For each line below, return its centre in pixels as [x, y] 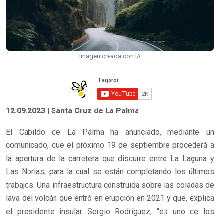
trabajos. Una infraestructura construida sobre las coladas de [110, 185]
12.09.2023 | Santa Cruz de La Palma [72, 111]
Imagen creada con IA [110, 56]
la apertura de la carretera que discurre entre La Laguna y [110, 159]
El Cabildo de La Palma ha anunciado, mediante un [110, 132]
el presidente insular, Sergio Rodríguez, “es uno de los [110, 212]
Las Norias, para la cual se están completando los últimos [110, 172]
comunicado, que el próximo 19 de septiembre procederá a [110, 145]
